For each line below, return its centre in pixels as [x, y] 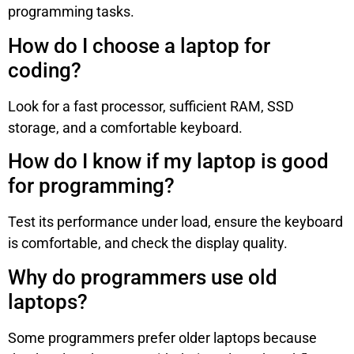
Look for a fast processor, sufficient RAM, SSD [151, 106]
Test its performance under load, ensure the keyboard [175, 222]
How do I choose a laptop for [139, 45]
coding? [45, 70]
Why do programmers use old [143, 277]
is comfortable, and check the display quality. [148, 243]
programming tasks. [71, 12]
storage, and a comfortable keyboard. [125, 127]
